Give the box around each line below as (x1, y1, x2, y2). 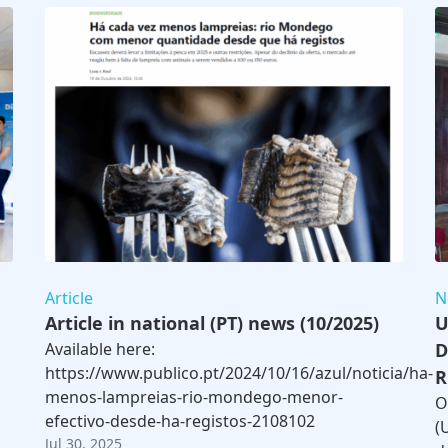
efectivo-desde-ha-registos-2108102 (45, 410, 316, 433)
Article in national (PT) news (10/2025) (45, 311, 380, 336)
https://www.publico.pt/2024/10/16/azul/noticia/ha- (45, 362, 434, 385)
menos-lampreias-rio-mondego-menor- (45, 386, 344, 409)
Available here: (45, 338, 156, 361)
